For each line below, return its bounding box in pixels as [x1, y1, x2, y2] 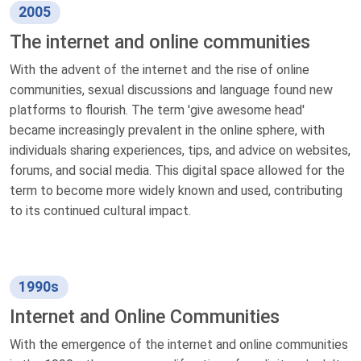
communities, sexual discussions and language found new [10, 82, 333, 98]
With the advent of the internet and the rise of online [10, 62, 309, 78]
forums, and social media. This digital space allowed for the [10, 163, 345, 179]
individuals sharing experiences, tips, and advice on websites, [10, 143, 351, 159]
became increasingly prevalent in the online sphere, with [10, 122, 325, 139]
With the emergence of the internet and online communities [10, 337, 348, 353]
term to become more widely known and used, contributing [10, 183, 342, 199]
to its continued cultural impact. [10, 203, 191, 219]
